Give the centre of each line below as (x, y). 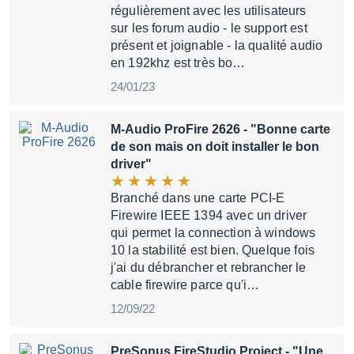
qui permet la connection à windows (213, 233)
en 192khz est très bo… (178, 63)
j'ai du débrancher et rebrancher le (209, 267)
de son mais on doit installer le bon (215, 147)
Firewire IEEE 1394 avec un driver (209, 215)
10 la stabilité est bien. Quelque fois (213, 250)
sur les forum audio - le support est (209, 28)
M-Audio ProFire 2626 (175, 129)
